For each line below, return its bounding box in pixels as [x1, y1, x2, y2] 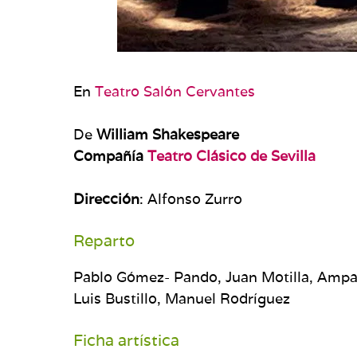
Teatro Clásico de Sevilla [147, 146, 316, 165]
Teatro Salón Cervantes [95, 81, 255, 100]
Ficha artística [73, 329, 179, 351]
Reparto [73, 229, 135, 251]
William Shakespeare [96, 124, 239, 143]
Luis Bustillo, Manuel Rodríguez [73, 288, 290, 308]
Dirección [73, 189, 139, 208]
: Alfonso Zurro [139, 189, 242, 208]
